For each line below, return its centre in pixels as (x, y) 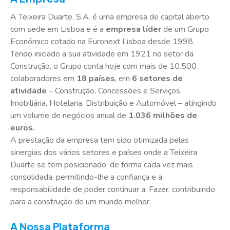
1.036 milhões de (163, 116)
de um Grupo (185, 29)
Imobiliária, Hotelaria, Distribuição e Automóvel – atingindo (113, 103)
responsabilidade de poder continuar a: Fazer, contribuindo (113, 189)
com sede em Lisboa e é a (58, 29)
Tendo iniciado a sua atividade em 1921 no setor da (102, 54)
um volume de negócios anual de (69, 116)
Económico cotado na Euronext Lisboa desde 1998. (102, 42)
